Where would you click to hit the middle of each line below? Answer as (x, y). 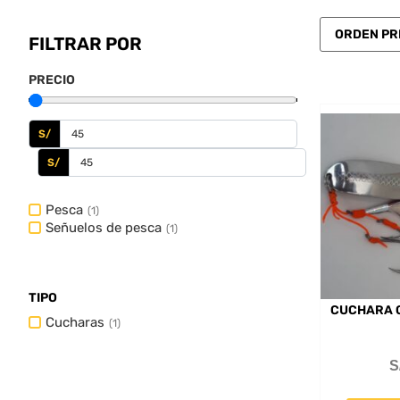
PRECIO (52, 80)
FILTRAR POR (85, 44)
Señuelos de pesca (104, 228)
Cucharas (75, 322)
